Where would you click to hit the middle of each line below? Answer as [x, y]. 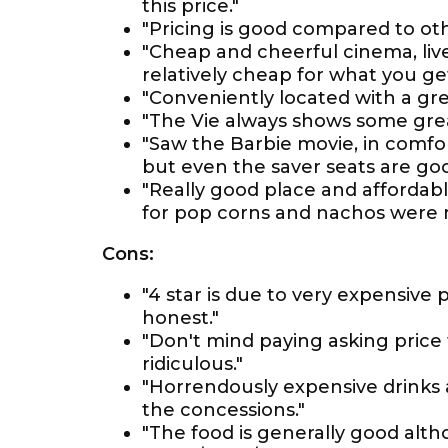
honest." [180, 318]
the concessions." [223, 410]
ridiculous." [192, 364]
